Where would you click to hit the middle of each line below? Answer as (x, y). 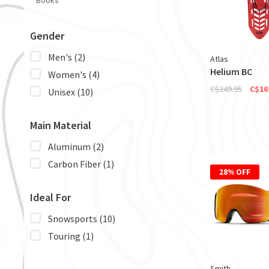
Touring (65, 236)
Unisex (62, 92)
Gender (47, 36)
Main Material (61, 125)
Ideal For (50, 197)
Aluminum (70, 147)
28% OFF (235, 172)
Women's (68, 74)
